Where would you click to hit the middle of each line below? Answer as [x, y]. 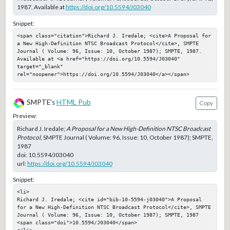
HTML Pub [73, 102]
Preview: [25, 116]
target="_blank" [40, 66]
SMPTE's [41, 102]
